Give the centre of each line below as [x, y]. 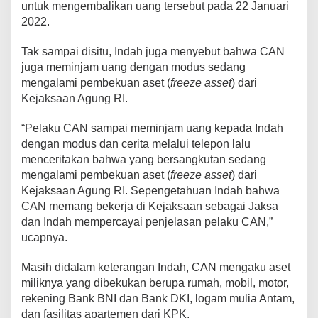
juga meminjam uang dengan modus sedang [133, 67]
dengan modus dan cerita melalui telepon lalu [136, 143]
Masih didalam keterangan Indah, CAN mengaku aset [156, 267]
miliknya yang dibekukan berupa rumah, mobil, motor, [155, 283]
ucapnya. [44, 237]
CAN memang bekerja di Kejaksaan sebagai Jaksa [150, 206]
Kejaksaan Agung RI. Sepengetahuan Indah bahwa [150, 190]
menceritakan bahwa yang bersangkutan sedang [144, 159]
